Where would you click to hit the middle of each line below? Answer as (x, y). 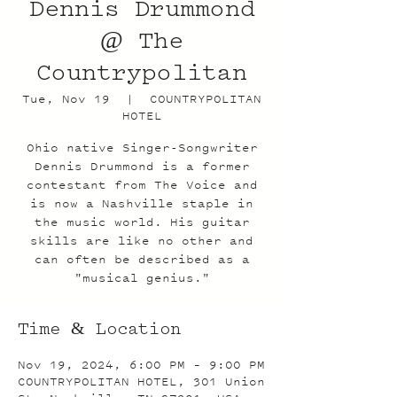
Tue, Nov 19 (66, 99)
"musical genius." (142, 278)
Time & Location (99, 331)
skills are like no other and (142, 241)
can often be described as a (142, 259)
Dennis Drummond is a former (142, 166)
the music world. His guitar (142, 222)
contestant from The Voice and (142, 185)
